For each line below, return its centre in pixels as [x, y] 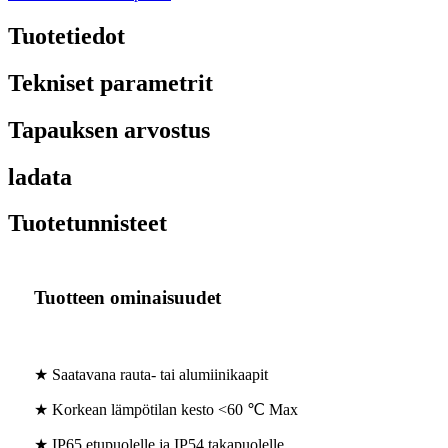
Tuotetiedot [66, 35]
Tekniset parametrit [110, 82]
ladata [40, 176]
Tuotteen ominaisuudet [127, 298]
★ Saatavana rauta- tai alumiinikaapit [151, 375]
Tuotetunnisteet [87, 223]
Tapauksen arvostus [109, 129]
